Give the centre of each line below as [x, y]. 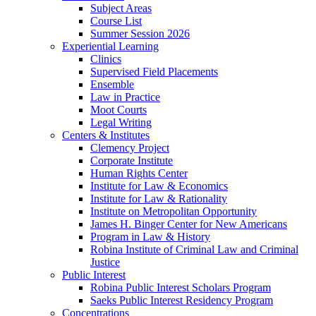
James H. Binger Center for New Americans [189, 224]
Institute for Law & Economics [159, 186]
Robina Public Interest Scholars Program [181, 288]
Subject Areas [121, 8]
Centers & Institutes [106, 135]
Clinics [106, 59]
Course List [116, 21]
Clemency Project [130, 148]
